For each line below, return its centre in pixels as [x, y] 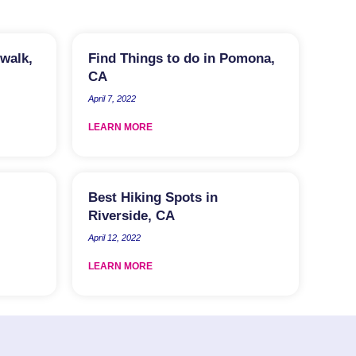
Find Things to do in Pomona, [182, 58]
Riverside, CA [132, 215]
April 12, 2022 [114, 237]
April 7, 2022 [112, 98]
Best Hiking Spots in [153, 197]
